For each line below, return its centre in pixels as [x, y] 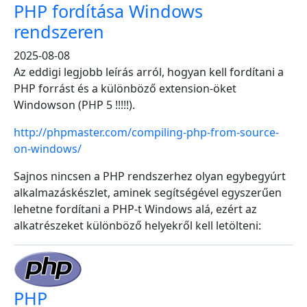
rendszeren [59, 32]
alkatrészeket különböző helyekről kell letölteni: [137, 225]
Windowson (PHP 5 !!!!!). [74, 105]
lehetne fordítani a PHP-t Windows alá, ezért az [135, 209]
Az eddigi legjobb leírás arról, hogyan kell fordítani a [149, 72]
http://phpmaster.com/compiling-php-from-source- [146, 132]
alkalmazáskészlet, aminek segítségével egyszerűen [148, 193]
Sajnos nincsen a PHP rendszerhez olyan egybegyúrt [150, 176]
